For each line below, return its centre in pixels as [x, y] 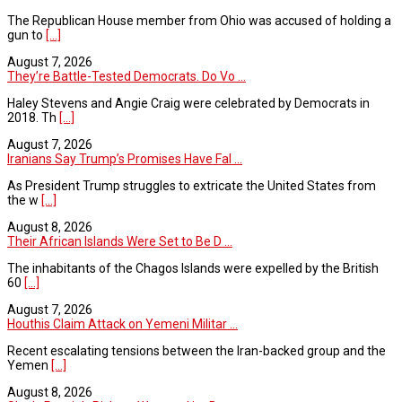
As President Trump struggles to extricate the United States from [192, 185]
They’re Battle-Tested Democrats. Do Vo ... [127, 76]
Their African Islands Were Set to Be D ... [120, 241]
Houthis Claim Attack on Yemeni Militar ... [122, 323]
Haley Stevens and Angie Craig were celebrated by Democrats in [188, 103]
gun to [26, 35]
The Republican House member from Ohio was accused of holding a [199, 20]
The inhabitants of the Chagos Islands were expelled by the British [193, 268]
